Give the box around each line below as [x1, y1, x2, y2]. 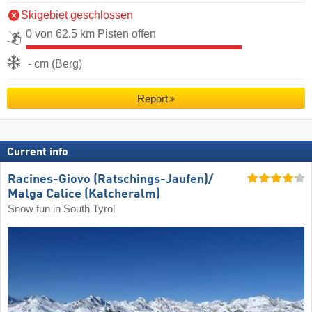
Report [136, 93, 168, 105]
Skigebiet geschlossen [21, 8, 133, 21]
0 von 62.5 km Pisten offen [26, 27, 156, 40]
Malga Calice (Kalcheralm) [8, 188, 160, 201]
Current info [7, 146, 68, 158]
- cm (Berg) [28, 57, 82, 70]
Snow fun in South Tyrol [8, 203, 115, 215]
